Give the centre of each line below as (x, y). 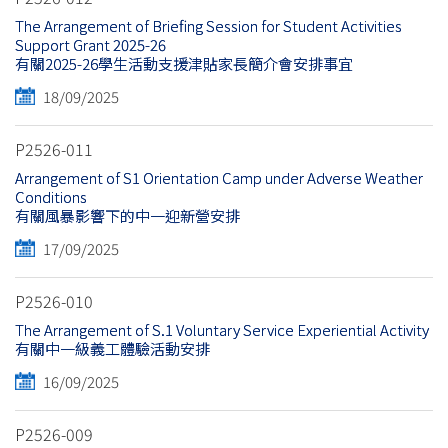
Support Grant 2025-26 (90, 45)
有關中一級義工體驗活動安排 (112, 349)
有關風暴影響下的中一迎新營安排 (127, 216)
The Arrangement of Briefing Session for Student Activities (208, 26)
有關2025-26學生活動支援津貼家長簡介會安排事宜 (184, 64)
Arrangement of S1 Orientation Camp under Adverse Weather (219, 178)
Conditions (51, 197)
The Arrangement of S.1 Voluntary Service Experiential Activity (222, 330)
